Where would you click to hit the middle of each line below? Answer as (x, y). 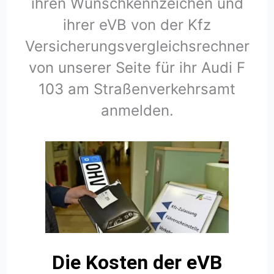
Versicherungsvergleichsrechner (137, 46)
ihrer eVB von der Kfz (137, 24)
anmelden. (137, 110)
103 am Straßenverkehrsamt (137, 89)
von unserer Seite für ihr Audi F (137, 67)
